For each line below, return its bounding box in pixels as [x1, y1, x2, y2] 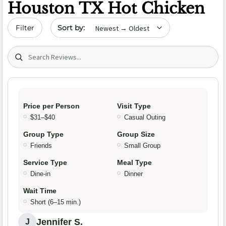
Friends [30, 142, 52, 150]
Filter [16, 23, 34, 32]
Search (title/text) [7, 46, 77, 56]
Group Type [23, 130, 64, 139]
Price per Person [23, 102, 80, 110]
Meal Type [117, 158, 152, 167]
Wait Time [23, 187, 56, 195]
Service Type [23, 158, 67, 167]
